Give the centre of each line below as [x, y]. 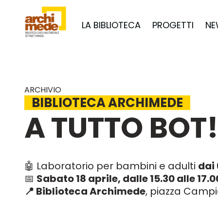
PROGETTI [173, 25]
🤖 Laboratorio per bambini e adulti [111, 166]
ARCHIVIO [43, 90]
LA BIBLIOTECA [111, 25]
